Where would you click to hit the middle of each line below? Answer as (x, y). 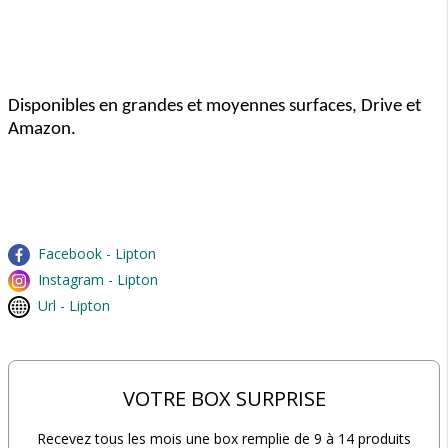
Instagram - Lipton (98, 279)
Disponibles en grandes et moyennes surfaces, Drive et (214, 106)
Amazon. (42, 129)
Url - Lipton (74, 305)
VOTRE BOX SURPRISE (224, 398)
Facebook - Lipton (97, 253)
